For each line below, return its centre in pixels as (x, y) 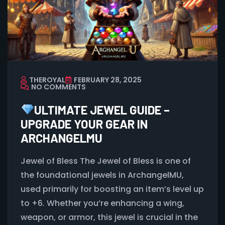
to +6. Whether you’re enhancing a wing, (102, 203)
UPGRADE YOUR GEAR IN (84, 124)
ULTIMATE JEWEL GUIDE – (102, 110)
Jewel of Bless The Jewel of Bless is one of (106, 161)
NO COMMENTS (59, 87)
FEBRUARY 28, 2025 (108, 80)
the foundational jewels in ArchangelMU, (102, 175)
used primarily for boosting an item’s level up (112, 189)
